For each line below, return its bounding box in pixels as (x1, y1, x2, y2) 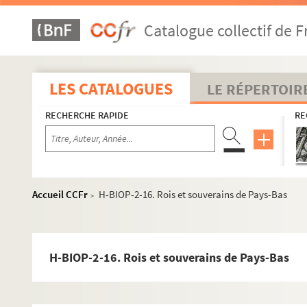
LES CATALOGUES (49, 78, 173, 99)
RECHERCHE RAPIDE (45, 109, 129, 121)
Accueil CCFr (32, 188, 88, 201)
